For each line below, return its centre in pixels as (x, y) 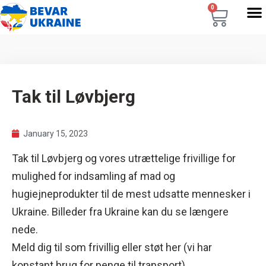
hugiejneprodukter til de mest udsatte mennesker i (131, 194)
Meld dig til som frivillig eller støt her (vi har (112, 247)
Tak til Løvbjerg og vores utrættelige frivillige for (124, 158)
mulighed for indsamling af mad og (94, 176)
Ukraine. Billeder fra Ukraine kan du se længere (120, 212)
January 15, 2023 (56, 134)
